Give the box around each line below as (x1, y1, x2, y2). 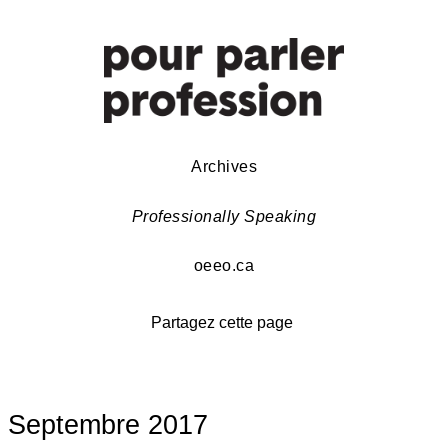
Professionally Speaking (131, 207, 317, 225)
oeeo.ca (193, 257, 255, 275)
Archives (191, 157, 257, 175)
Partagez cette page (151, 314, 297, 332)
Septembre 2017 (8, 410, 208, 441)
